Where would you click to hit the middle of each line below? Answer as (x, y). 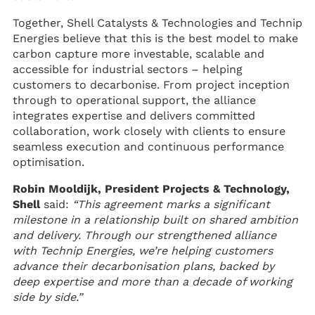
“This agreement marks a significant (171, 204)
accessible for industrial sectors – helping (128, 69)
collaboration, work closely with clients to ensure (149, 131)
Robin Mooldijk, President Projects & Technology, (151, 189)
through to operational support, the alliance (134, 100)
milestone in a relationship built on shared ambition (155, 220)
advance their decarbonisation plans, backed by (143, 266)
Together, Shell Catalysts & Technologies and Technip (157, 23)
